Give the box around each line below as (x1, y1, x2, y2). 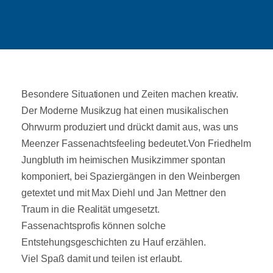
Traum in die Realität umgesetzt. (21, 204, 160, 214)
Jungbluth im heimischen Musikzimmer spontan (21, 155, 225, 165)
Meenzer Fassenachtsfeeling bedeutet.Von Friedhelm (21, 138, 252, 149)
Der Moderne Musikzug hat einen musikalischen (21, 105, 229, 116)
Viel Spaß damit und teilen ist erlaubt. (21, 253, 182, 264)
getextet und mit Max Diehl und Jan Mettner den (21, 188, 226, 198)
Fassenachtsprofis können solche (21, 221, 166, 231)
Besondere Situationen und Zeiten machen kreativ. (21, 89, 239, 99)
